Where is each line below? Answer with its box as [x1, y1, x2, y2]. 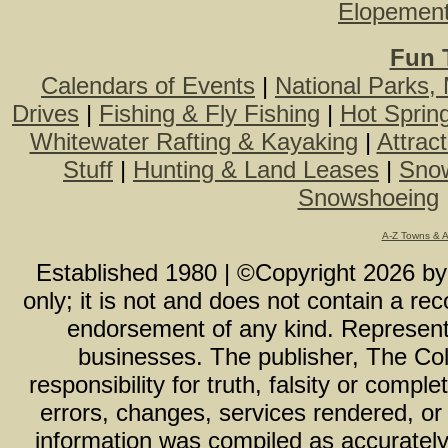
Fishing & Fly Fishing [99, 100, 320, 128]
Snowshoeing [297, 184, 439, 212]
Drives [12, 100, 79, 128]
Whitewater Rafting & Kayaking [29, 128, 358, 156]
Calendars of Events [41, 72, 255, 100]
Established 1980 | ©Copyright [36, 259, 363, 287]
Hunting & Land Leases [133, 156, 379, 184]
